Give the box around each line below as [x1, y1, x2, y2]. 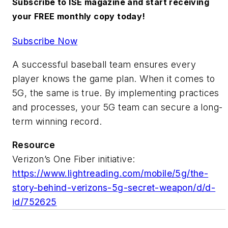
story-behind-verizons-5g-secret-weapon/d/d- [12, 182, 216, 193]
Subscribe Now [12, 36, 78, 47]
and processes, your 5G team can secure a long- [12, 101, 223, 112]
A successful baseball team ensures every [12, 59, 196, 70]
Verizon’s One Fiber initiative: [12, 153, 135, 164]
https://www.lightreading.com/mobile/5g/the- [12, 167, 209, 179]
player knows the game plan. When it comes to [12, 73, 215, 84]
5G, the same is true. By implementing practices [12, 87, 219, 98]
